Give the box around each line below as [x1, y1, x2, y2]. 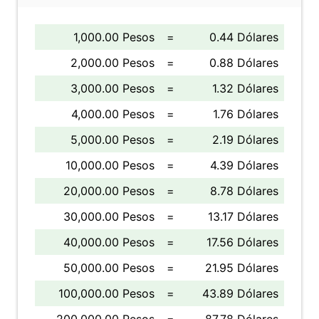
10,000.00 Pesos [66, 158, 155, 172]
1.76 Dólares [213, 107, 278, 121]
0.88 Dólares [209, 56, 278, 70]
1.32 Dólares [212, 81, 278, 95]
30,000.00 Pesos [63, 209, 155, 224]
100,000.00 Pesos [58, 286, 155, 300]
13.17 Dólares [208, 209, 278, 224]
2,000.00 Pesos [70, 56, 155, 70]
